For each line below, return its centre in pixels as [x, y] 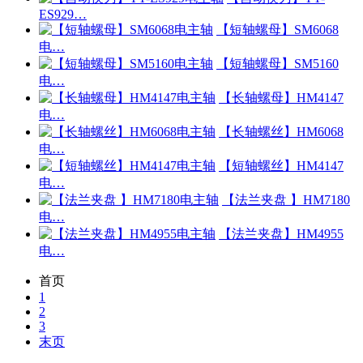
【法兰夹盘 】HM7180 [286, 200]
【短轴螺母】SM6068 [278, 30]
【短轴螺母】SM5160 [278, 64]
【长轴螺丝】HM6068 [281, 132]
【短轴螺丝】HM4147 [281, 166]
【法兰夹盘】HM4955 [281, 234]
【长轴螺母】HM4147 [281, 98]
